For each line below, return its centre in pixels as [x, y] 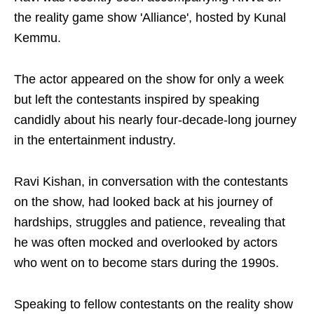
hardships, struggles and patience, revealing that [150, 222]
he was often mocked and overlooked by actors [146, 243]
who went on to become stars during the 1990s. [146, 263]
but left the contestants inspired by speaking [137, 100]
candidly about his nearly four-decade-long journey [155, 120]
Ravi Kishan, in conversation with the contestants [151, 182]
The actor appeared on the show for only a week [149, 79]
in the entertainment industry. [95, 140]
